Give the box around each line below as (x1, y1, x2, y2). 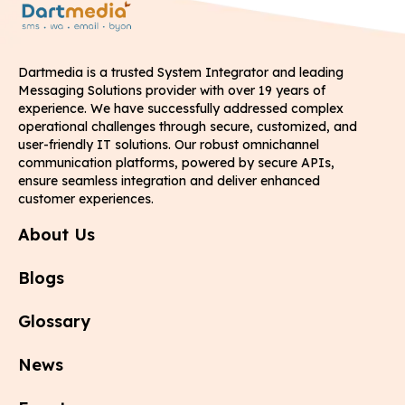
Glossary (18, 310, 90, 332)
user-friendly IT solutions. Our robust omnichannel (18, 136, 319, 153)
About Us (18, 223, 95, 245)
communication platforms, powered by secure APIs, (18, 154, 334, 171)
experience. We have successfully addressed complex (18, 99, 344, 117)
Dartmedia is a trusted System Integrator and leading (18, 63, 344, 80)
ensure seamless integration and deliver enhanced (18, 172, 320, 189)
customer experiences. (18, 190, 154, 207)
